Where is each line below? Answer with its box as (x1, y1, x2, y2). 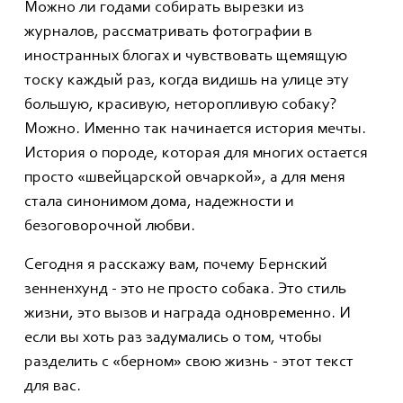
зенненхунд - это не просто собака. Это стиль (24, 282, 346, 299)
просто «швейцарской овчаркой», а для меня (24, 170, 345, 187)
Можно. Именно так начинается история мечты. (24, 121, 366, 139)
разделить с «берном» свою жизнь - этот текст (24, 354, 354, 372)
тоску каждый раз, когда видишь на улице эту (24, 73, 349, 90)
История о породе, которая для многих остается (24, 146, 368, 163)
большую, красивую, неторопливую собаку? (24, 97, 337, 114)
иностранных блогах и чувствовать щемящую (24, 49, 347, 66)
